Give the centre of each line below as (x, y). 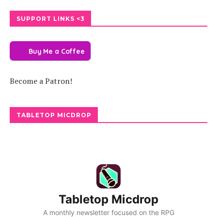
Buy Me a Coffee (57, 51)
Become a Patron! (41, 81)
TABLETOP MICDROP (54, 115)
